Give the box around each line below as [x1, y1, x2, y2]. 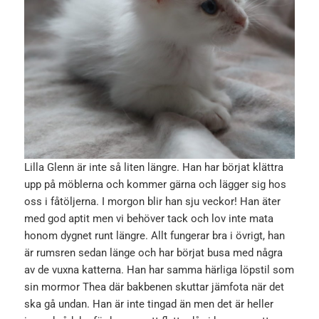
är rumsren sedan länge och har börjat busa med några [24, 246, 283, 260]
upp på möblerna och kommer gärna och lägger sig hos [24, 178, 287, 192]
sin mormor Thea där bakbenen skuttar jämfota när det [24, 281, 285, 294]
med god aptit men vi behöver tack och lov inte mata [24, 212, 274, 226]
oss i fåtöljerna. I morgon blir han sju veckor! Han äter [24, 195, 281, 209]
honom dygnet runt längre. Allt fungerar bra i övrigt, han [24, 229, 286, 243]
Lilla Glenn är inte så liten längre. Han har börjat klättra [24, 161, 284, 174]
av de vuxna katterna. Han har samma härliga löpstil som [24, 263, 295, 277]
